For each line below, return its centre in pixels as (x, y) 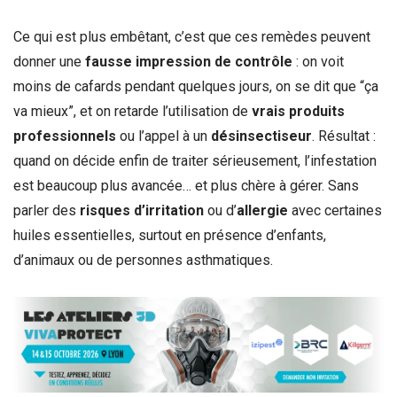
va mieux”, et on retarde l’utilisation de (132, 111)
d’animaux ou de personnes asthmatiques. (143, 260)
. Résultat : (344, 136)
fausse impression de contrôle (189, 62)
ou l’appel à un (163, 136)
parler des (47, 210)
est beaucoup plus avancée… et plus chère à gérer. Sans (186, 186)
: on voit (318, 62)
